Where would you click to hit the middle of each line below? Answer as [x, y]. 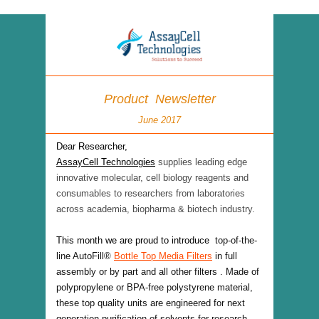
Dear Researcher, [92, 146]
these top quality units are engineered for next [151, 303]
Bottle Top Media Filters [163, 256]
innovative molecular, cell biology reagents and [152, 178]
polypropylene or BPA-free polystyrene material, [155, 287]
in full [225, 256]
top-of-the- [236, 240]
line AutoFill [80, 256]
